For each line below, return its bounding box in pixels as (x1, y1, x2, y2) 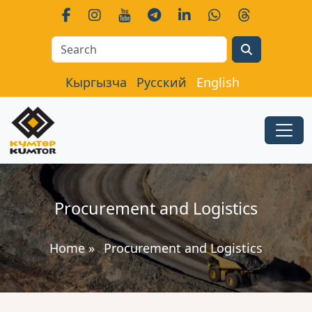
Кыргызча (65, 74, 127, 91)
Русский (136, 74, 187, 91)
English (196, 74, 240, 91)
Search (138, 36, 175, 52)
